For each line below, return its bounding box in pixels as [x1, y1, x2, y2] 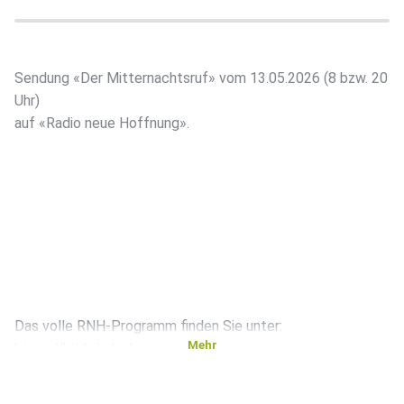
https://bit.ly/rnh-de [14, 340, 141, 358]
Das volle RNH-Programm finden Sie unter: [14, 317, 282, 335]
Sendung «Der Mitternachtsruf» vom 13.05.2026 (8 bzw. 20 [14, 69, 388, 87]
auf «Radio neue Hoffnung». [14, 115, 189, 133]
